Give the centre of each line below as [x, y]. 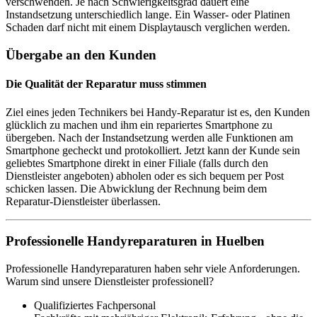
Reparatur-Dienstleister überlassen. [83, 201]
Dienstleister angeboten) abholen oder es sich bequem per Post [145, 175]
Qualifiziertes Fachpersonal [95, 305]
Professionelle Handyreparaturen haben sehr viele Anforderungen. [153, 268]
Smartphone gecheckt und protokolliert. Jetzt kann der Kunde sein [153, 150]
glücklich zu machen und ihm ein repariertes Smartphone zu [139, 125]
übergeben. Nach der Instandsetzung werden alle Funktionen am [149, 137]
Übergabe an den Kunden [81, 55]
